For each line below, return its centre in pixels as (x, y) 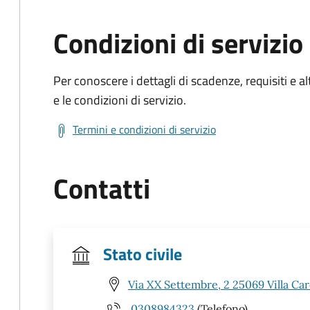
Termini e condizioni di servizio (144, 129)
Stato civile (143, 254)
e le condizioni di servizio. (120, 100)
